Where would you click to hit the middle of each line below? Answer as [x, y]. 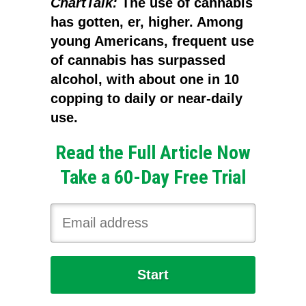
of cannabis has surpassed [138, 60]
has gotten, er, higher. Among [147, 22]
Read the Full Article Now [153, 153]
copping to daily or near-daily [147, 98]
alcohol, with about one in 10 [145, 79]
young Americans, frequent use [152, 41]
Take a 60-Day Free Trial [153, 177]
